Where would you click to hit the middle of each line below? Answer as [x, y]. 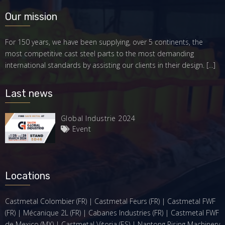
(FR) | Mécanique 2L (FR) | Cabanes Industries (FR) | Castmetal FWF [112, 213]
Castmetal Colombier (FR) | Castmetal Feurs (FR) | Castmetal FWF [110, 201]
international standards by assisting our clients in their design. [106, 65]
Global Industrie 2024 [98, 118]
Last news [29, 93]
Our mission [31, 16]
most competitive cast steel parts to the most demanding [99, 53]
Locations [28, 176]
